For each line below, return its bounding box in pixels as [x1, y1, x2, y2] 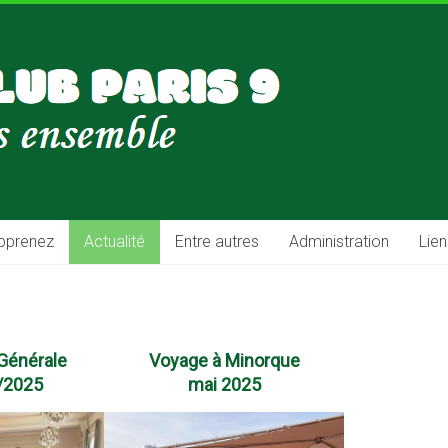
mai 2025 [187, 374, 261, 395]
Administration [289, 232, 389, 251]
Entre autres [175, 232, 259, 251]
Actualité [84, 232, 145, 251]
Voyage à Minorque [148, 350, 300, 371]
